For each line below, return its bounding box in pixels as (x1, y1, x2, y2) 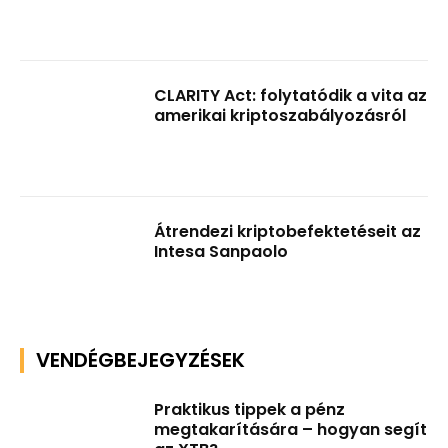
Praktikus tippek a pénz (154, 397, 346, 421)
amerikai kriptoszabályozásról (154, 104, 407, 128)
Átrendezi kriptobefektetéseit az (154, 220, 422, 244)
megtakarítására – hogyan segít (154, 417, 428, 441)
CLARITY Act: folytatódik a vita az (154, 84, 428, 108)
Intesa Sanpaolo (154, 240, 289, 264)
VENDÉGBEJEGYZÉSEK (36, 345, 245, 374)
